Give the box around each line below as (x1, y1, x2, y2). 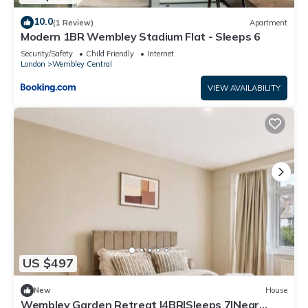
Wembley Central (52, 59, 112, 69)
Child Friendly (86, 49, 134, 59)
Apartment (250, 17, 287, 27)
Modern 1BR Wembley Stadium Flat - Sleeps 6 (21, 30, 261, 44)
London (21, 59, 45, 69)
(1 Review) (53, 17, 93, 27)
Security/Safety (21, 49, 73, 59)
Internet (147, 49, 174, 59)
